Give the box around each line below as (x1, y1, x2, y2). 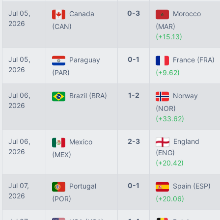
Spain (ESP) (169, 182, 211, 191)
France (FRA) (169, 55, 215, 64)
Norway (169, 91, 198, 100)
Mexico (65, 137, 92, 146)
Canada (65, 9, 94, 18)
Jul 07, (8, 181, 29, 190)
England (169, 137, 199, 145)
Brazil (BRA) (65, 91, 107, 100)
